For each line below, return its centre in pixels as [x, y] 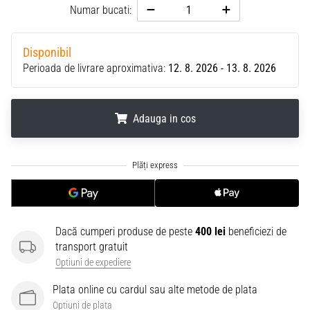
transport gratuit [92, 247]
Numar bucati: [101, 10]
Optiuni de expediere [93, 263]
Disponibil [47, 53]
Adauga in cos [164, 119]
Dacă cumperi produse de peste [125, 231]
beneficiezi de [256, 231]
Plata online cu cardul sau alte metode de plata [155, 290]
